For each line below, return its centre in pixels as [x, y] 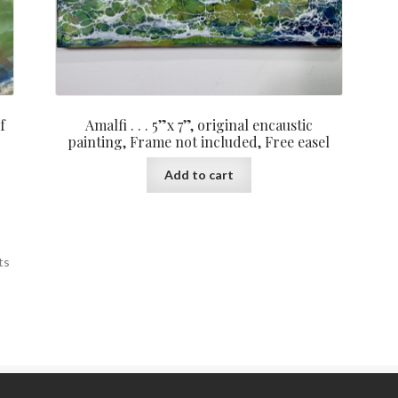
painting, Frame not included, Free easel [199, 141]
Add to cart [199, 175]
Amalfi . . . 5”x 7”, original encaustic [199, 124]
